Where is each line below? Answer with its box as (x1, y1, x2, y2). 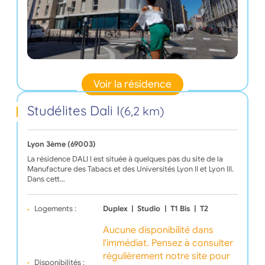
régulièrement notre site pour (102, 250, 230, 263)
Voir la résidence (93, 77, 172, 91)
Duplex (102, 204, 128, 214)
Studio (137, 204, 161, 214)
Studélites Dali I (27, 102, 120, 119)
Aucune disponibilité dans (102, 224, 214, 237)
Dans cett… (27, 174, 65, 185)
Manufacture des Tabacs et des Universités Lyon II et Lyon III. (27, 164, 234, 174)
